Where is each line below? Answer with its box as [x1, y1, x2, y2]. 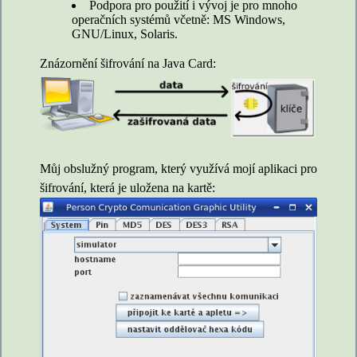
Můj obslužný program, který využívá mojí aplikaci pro [40, 161, 317, 175]
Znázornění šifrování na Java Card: [40, 57, 216, 71]
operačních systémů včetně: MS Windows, [72, 13, 285, 27]
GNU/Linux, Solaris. [72, 27, 178, 41]
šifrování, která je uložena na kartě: [40, 180, 215, 194]
